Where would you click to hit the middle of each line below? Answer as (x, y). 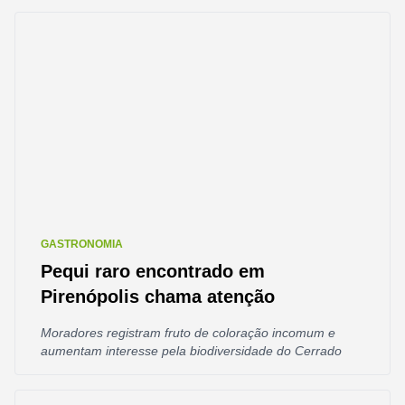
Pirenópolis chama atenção (158, 297)
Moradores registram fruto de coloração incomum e (188, 333)
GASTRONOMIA (82, 244)
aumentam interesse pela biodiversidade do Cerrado (191, 351)
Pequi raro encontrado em (153, 271)
